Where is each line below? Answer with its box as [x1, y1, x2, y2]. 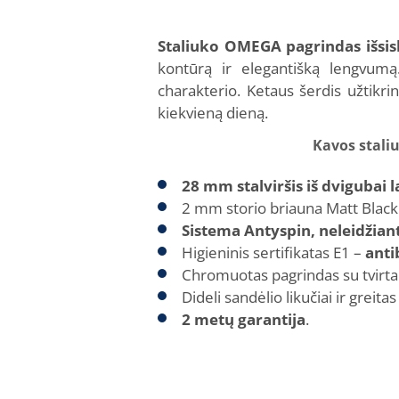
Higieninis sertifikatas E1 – [182, 242, 365, 263]
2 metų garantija [182, 309, 305, 330]
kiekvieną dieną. [158, 102, 268, 123]
